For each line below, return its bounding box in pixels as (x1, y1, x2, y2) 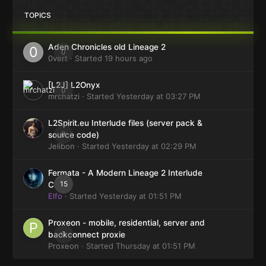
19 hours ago (104, 53, 153, 63)
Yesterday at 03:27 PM (116, 91, 201, 101)
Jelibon (48, 141, 75, 151)
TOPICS (24, 10, 51, 20)
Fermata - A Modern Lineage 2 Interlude (48, 167, 202, 178)
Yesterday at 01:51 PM (99, 191, 182, 201)
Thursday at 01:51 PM (116, 240, 195, 251)
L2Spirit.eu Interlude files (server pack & (48, 118, 202, 128)
